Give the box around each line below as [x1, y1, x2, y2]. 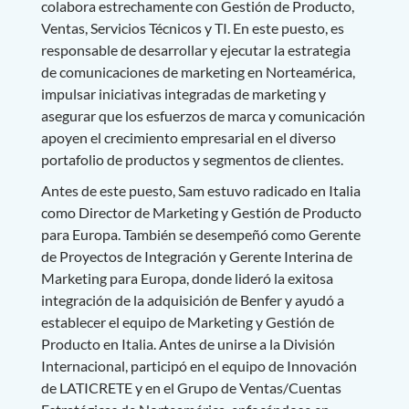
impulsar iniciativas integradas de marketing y [40, 84, 326, 102]
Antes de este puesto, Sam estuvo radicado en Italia [40, 181, 361, 199]
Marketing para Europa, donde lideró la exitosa [40, 268, 333, 287]
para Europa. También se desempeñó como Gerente [40, 225, 361, 243]
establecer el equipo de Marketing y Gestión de [40, 312, 334, 330]
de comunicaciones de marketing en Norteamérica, [40, 62, 355, 80]
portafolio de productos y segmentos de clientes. [40, 150, 343, 168]
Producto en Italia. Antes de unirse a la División [40, 334, 335, 352]
